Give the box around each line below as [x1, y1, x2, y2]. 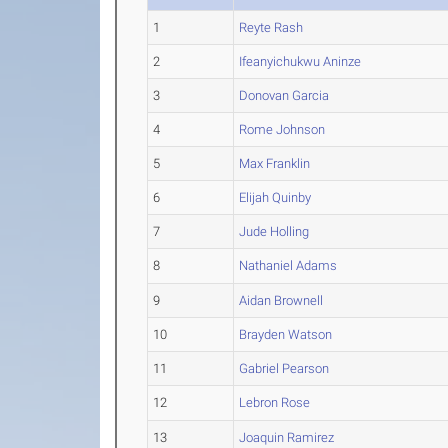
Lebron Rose [239, 395, 311, 410]
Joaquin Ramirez [239, 430, 335, 445]
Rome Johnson [239, 122, 326, 137]
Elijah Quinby [239, 190, 312, 205]
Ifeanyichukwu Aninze [239, 54, 362, 69]
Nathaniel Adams [239, 258, 338, 273]
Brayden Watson [239, 327, 333, 342]
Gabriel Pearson [239, 361, 330, 376]
